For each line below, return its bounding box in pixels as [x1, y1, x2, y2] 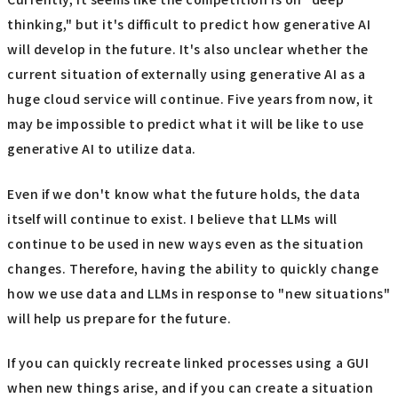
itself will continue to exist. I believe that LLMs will [7, 209, 338, 227]
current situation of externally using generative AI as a [7, 65, 366, 84]
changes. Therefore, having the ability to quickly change [7, 259, 379, 277]
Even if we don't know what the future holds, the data [7, 184, 361, 203]
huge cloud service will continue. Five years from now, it [7, 90, 374, 108]
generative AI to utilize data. [7, 139, 196, 158]
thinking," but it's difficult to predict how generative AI [7, 15, 371, 34]
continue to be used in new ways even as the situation [7, 234, 364, 252]
